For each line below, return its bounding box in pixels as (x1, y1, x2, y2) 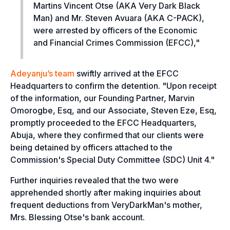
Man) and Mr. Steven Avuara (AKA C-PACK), (33, 12, 204, 23)
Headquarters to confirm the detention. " (10, 80, 166, 91)
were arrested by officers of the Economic (33, 25, 197, 35)
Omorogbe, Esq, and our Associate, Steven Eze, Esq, (10, 105, 217, 116)
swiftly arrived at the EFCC (74, 68, 179, 79)
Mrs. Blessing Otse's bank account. (10, 212, 147, 222)
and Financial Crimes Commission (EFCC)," (33, 37, 200, 48)
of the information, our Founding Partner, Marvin (10, 92, 195, 103)
